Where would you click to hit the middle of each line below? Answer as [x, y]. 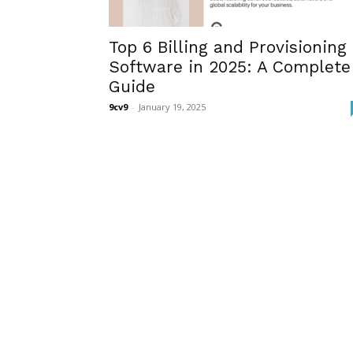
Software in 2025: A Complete [230, 67]
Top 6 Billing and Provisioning [228, 47]
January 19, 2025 [172, 107]
